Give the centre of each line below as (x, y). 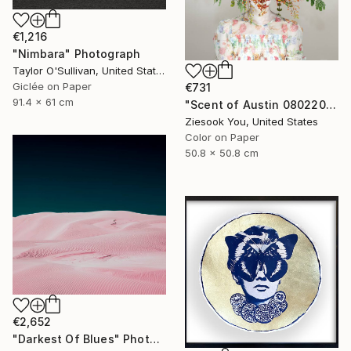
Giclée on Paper (52, 86)
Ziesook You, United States (251, 121)
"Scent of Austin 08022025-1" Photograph (331, 104)
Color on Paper (222, 137)
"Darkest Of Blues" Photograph (154, 338)
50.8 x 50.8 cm (222, 152)
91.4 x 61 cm (43, 101)
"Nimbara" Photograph (77, 53)
